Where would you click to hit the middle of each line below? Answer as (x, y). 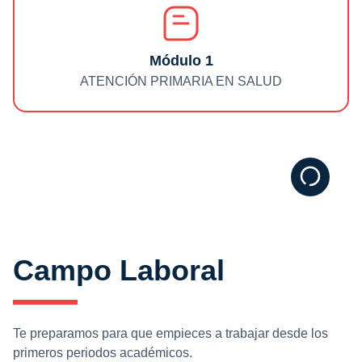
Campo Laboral (119, 270)
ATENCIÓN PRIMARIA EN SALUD (181, 81)
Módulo (177, 61)
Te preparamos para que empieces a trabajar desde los (170, 333)
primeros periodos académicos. (103, 353)
